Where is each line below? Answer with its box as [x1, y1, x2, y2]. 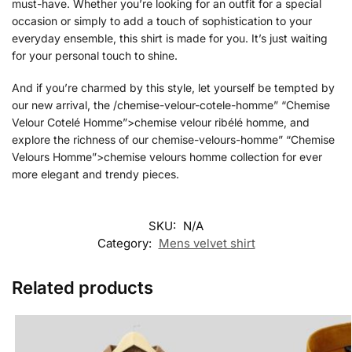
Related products [12, 277, 153, 298]
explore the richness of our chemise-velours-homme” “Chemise [12, 133, 335, 147]
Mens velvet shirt [158, 235, 255, 251]
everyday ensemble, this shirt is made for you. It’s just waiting [12, 31, 328, 45]
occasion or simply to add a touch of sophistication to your [12, 13, 312, 27]
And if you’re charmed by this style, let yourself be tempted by [12, 81, 335, 95]
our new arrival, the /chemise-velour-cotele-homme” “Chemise [12, 98, 330, 112]
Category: [97, 235, 155, 251]
